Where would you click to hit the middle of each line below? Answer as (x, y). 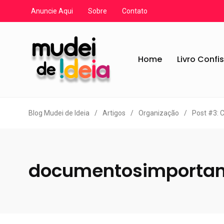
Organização (159, 113)
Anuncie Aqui (52, 11)
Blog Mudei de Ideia (59, 113)
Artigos (114, 113)
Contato (135, 11)
